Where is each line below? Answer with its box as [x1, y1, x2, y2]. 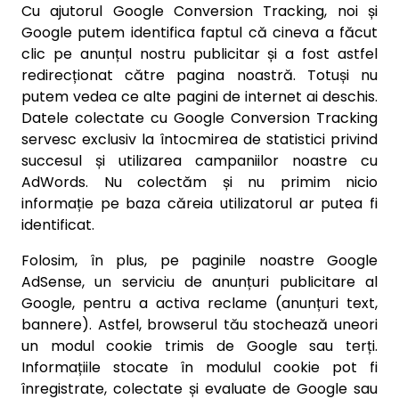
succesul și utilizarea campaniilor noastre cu [21, 151, 378, 171]
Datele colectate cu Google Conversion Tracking [21, 108, 378, 128]
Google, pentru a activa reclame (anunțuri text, [21, 293, 378, 313]
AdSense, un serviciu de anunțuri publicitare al [21, 272, 378, 292]
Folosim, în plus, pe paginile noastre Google [21, 250, 378, 271]
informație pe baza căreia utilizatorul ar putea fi [21, 193, 378, 214]
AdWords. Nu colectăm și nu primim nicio [21, 172, 378, 192]
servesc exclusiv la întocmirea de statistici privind [21, 129, 378, 150]
